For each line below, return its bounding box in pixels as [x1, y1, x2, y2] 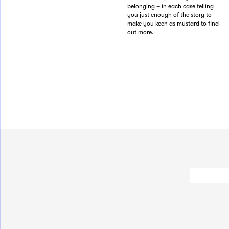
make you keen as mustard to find [127, 19, 219, 27]
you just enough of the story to [127, 11, 212, 18]
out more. [127, 28, 153, 36]
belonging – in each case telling [127, 2, 214, 10]
